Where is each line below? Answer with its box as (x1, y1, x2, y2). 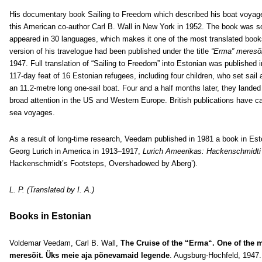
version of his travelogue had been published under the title (9, 47, 211, 56)
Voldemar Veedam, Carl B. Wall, (9, 239, 120, 247)
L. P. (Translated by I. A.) (9, 185, 94, 194)
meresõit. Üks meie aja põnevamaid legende (9, 251, 170, 260)
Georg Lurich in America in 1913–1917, (9, 147, 143, 156)
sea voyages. (9, 108, 55, 117)
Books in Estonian (9, 211, 91, 221)
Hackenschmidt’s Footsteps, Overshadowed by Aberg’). (9, 159, 198, 168)
